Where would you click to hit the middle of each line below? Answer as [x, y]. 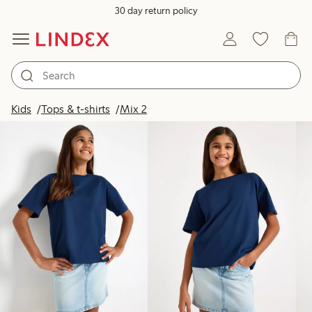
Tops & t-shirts [76, 109]
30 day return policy [156, 11]
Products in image [229, 104]
